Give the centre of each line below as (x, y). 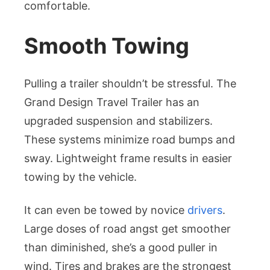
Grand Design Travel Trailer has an (112, 102)
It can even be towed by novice (106, 210)
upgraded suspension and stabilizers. (118, 121)
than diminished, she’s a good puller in (121, 248)
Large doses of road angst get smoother (127, 229)
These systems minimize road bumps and (130, 140)
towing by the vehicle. (80, 177)
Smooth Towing (107, 46)
